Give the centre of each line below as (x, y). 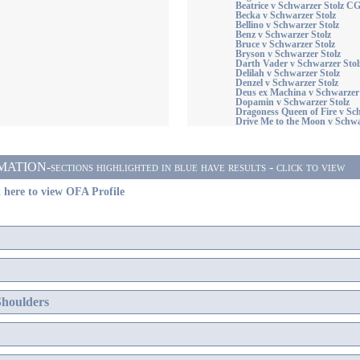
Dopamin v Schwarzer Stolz (292, 102)
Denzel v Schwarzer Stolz (286, 83)
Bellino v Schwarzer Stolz (287, 25)
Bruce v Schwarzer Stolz (285, 44)
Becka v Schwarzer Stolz (285, 15)
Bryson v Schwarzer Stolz (288, 54)
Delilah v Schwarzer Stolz (287, 73)
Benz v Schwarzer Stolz (283, 35)
